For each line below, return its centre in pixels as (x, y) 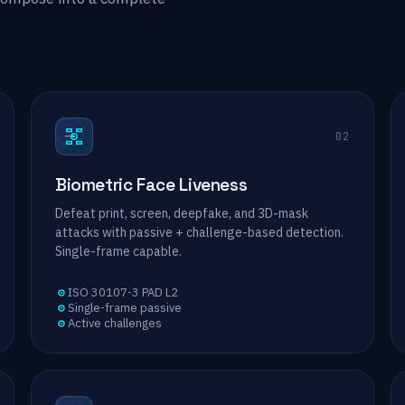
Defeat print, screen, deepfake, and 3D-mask (182, 213)
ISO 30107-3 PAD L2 (123, 292)
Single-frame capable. (118, 251)
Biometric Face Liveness (151, 185)
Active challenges (115, 323)
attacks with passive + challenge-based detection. (199, 232)
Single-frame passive (125, 308)
